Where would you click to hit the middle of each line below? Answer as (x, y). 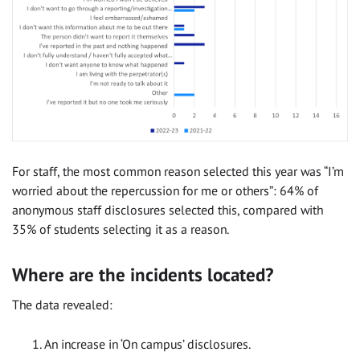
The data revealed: (62, 305)
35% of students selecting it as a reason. (121, 229)
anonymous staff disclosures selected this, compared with (168, 210)
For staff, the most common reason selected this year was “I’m (178, 171)
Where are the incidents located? (143, 274)
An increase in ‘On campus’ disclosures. (147, 344)
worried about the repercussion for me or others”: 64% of (165, 190)
